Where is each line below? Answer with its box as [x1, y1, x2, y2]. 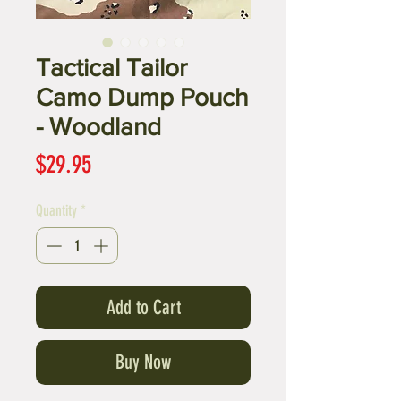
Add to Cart [106, 295, 181, 320]
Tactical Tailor [36, 53, 187, 81]
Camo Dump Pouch [36, 82, 248, 111]
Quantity [36, 200, 77, 219]
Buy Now [115, 350, 171, 375]
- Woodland [36, 112, 161, 141]
